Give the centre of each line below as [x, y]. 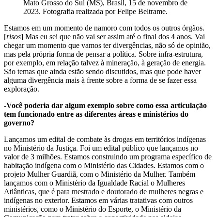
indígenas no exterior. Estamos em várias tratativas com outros [98, 200]
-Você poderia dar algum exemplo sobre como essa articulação [105, 105]
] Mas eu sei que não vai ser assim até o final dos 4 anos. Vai [113, 36]
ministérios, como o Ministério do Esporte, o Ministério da [93, 209]
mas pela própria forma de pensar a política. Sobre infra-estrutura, [103, 54]
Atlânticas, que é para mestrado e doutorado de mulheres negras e [104, 191]
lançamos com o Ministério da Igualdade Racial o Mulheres [94, 183]
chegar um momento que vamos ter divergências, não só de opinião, [107, 45]
